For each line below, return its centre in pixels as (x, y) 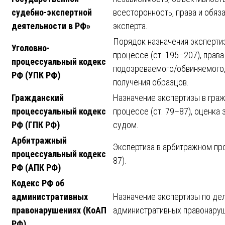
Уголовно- (31, 48)
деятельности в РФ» (51, 26)
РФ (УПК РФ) (36, 75)
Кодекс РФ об (38, 183)
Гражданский (38, 98)
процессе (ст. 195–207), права (168, 55)
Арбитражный (39, 141)
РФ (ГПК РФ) (36, 125)
